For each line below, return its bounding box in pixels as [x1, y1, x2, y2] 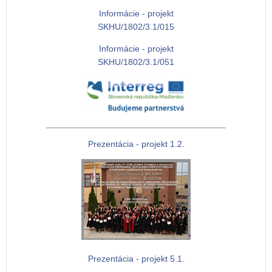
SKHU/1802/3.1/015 [98, 21, 174, 32]
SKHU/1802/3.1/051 [98, 56, 174, 67]
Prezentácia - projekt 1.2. [87, 138, 185, 149]
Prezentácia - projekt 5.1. [87, 253, 185, 263]
